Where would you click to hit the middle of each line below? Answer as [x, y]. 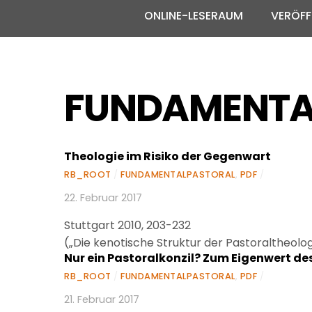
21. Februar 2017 [102, 300]
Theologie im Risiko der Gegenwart [167, 157]
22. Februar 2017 [103, 197]
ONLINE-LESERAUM [193, 16]
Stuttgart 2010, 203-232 [127, 226]
